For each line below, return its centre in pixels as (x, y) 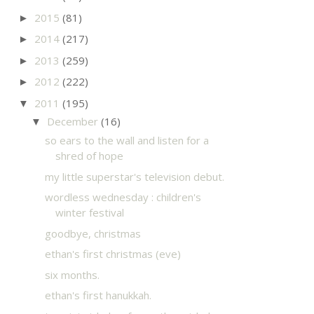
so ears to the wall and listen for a (127, 140)
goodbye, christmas (93, 233)
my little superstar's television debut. (134, 176)
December (74, 122)
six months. (72, 274)
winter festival (89, 212)
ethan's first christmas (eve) (112, 254)
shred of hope (89, 156)
